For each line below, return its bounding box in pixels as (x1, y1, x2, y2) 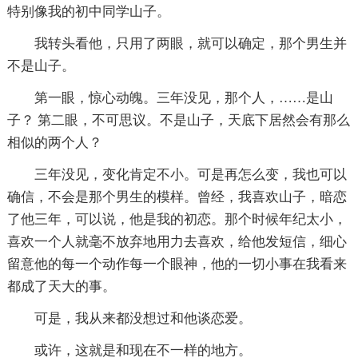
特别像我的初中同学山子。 (6, 3, 170, 19)
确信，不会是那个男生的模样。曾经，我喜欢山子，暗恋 (6, 189, 347, 205)
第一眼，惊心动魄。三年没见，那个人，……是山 (34, 89, 333, 105)
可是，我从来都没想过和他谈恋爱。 (34, 310, 252, 326)
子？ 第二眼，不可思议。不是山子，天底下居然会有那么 (6, 112, 350, 128)
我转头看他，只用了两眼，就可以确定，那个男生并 (34, 35, 347, 51)
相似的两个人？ (6, 134, 102, 150)
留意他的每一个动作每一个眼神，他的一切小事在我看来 (6, 256, 347, 272)
